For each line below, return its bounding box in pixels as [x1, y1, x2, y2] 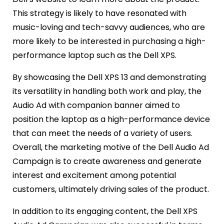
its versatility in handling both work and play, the [12, 85, 201, 97]
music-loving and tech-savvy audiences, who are [12, 21, 205, 33]
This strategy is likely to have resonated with [12, 7, 186, 19]
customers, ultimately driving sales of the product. [12, 183, 209, 195]
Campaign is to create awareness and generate [12, 155, 201, 167]
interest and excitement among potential [12, 169, 176, 181]
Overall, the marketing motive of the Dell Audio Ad [12, 141, 209, 153]
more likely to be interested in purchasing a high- [12, 35, 206, 47]
